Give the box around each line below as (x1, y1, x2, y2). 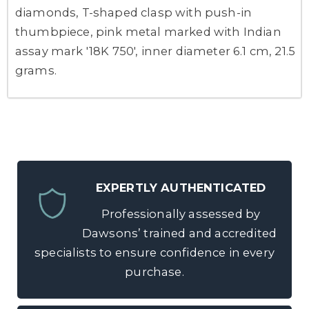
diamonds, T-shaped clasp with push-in (15, 5, 252, 19)
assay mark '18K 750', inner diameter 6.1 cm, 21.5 (15, 43, 296, 58)
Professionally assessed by (98, 206, 261, 221)
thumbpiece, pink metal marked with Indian (15, 24, 281, 39)
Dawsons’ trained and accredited (81, 226, 277, 240)
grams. (15, 63, 57, 77)
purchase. (125, 264, 184, 279)
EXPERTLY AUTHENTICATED (95, 180, 266, 195)
